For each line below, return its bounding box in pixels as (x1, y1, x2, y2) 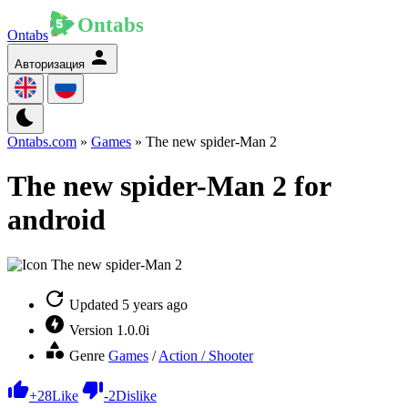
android (7, 203, 106, 237)
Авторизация (15, 57, 85, 71)
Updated (69, 296, 118, 312)
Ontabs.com (7, 134, 76, 149)
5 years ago (122, 296, 188, 312)
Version (69, 321, 113, 338)
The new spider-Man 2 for (7, 169, 331, 203)
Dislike (116, 387, 157, 403)
